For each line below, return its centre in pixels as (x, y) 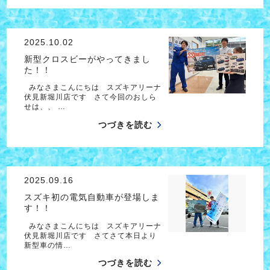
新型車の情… (47, 245)
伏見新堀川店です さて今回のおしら (90, 97)
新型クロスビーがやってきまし (87, 59)
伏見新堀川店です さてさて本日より (90, 235)
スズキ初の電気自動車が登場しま (92, 197)
